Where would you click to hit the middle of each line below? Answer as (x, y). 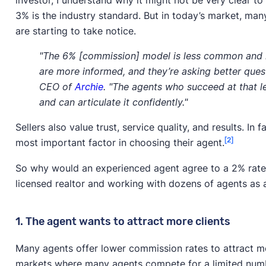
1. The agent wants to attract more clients (123, 221)
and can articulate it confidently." (113, 102)
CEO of (57, 87)
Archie (89, 87)
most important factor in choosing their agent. (120, 143)
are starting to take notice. (75, 31)
